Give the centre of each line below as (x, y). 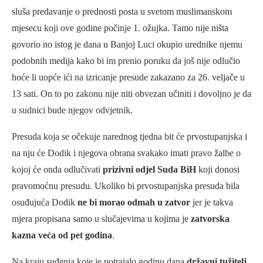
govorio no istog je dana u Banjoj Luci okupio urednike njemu (127, 44)
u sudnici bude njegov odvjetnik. (72, 110)
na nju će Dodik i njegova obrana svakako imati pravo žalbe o (126, 153)
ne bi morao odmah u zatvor (134, 202)
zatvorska (210, 218)
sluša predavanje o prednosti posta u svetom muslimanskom (122, 11)
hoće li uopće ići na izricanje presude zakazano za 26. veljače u (128, 77)
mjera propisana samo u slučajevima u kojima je (101, 218)
